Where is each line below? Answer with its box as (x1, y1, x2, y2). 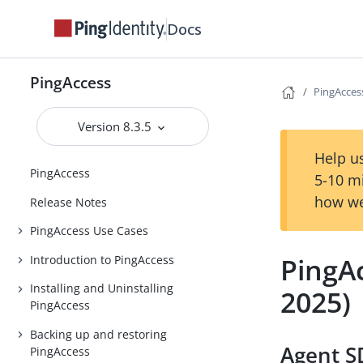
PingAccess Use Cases (30, 223, 149, 239)
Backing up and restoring (30, 326, 168, 342)
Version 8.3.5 (78, 118, 156, 135)
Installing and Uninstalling (30, 280, 174, 297)
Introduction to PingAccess (30, 251, 175, 267)
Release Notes (30, 194, 108, 210)
